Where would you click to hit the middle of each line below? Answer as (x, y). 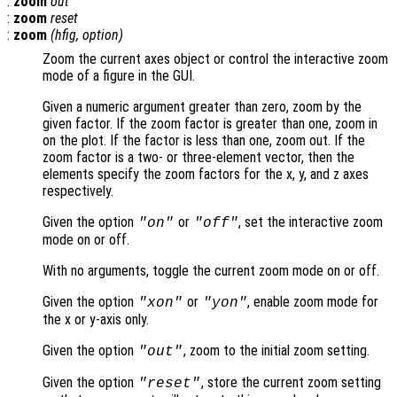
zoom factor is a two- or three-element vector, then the (198, 157)
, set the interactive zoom (311, 222)
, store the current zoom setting (291, 382)
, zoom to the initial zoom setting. (276, 350)
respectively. (78, 191)
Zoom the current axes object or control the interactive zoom (215, 58)
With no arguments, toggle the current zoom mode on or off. (211, 270)
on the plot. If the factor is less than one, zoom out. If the (204, 140)
